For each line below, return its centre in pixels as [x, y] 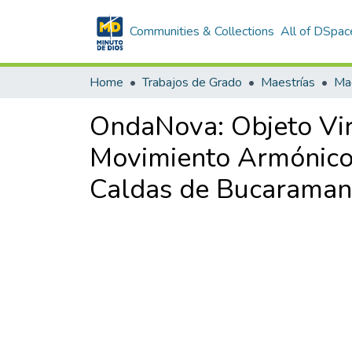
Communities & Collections [202, 31]
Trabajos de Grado [192, 82]
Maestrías [288, 82]
